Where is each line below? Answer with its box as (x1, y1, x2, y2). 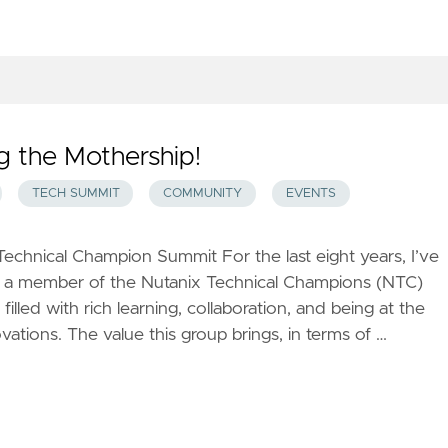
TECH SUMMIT (31, 187, 120, 201)
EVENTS (285, 187, 336, 201)
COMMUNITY (163, 187, 243, 201)
